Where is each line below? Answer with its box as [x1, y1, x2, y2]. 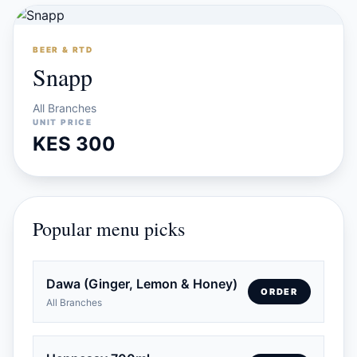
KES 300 [33, 132, 116, 155]
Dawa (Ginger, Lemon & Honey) [46, 276, 237, 292]
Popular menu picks [33, 216, 185, 241]
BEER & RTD [33, 45, 93, 54]
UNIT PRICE [33, 117, 92, 127]
